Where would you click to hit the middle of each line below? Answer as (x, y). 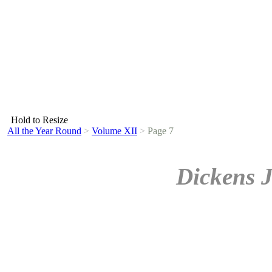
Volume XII (114, 131)
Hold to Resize (39, 120)
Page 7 (159, 131)
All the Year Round (44, 131)
